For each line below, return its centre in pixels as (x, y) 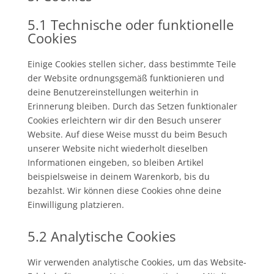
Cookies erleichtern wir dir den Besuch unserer (124, 120)
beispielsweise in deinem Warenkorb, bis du (118, 176)
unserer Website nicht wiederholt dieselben (117, 148)
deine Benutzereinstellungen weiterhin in (113, 92)
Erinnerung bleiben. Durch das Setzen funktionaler (132, 106)
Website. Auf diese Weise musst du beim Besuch (127, 134)
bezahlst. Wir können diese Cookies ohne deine (124, 191)
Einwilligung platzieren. (76, 205)
